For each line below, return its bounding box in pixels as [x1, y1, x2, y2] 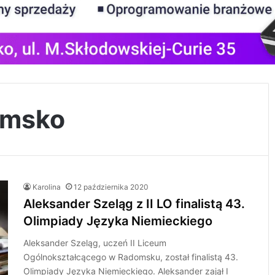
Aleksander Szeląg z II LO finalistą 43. [23, 196, 246, 211]
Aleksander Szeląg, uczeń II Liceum [23, 238, 167, 248]
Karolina [33, 182, 61, 192]
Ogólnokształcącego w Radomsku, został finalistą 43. [23, 252, 239, 262]
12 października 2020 [74, 182, 149, 192]
